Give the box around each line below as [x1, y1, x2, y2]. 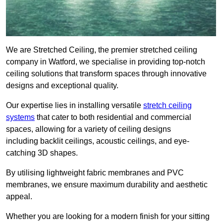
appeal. [6, 192, 32, 201]
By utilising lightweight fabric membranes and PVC [6, 168, 184, 177]
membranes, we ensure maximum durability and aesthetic [6, 180, 208, 189]
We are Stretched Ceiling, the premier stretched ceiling [6, 46, 197, 55]
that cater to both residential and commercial [35, 113, 191, 122]
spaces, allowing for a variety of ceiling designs [6, 125, 171, 134]
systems [6, 113, 35, 122]
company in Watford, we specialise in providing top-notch [6, 57, 205, 66]
